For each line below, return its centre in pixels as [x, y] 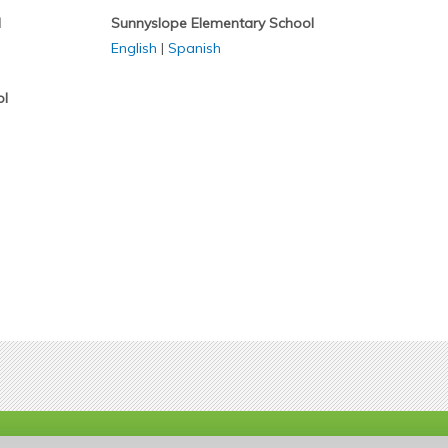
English [133, 48]
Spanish [194, 48]
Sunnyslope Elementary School [212, 23]
